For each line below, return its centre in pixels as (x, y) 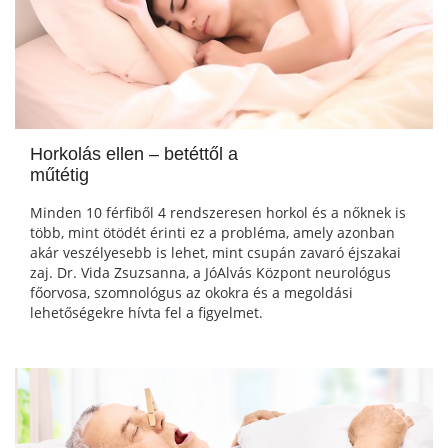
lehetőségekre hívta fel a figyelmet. (146, 313)
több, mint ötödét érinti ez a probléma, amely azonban (212, 233)
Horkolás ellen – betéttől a (134, 154)
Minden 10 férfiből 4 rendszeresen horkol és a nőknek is (218, 213)
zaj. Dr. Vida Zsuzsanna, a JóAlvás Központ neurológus (210, 273)
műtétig (59, 175)
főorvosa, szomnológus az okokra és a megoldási (191, 293)
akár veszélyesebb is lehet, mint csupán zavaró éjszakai (215, 253)
